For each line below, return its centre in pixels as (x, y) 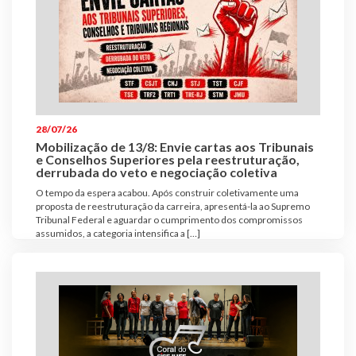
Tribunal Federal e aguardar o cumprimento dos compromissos (169, 220)
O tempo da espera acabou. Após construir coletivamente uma (167, 193)
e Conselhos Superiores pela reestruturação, (168, 160)
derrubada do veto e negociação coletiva (157, 172)
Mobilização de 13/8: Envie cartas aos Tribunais (175, 147)
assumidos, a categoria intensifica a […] (118, 234)
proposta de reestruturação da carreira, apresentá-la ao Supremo (173, 207)
